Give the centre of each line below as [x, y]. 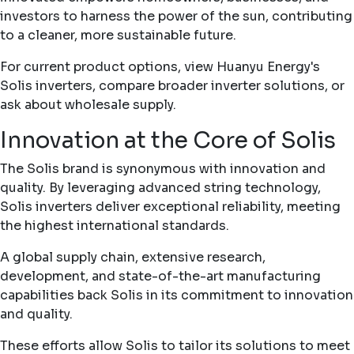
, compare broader [152, 85]
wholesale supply [119, 104]
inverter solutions [268, 85]
